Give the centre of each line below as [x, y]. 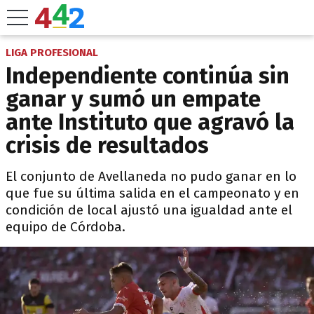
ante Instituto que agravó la [150, 122]
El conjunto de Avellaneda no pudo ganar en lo [151, 176]
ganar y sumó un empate [133, 99]
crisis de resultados [107, 145]
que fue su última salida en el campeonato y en [152, 193]
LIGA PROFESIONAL [52, 53]
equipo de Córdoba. [66, 227]
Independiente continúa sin [148, 76]
